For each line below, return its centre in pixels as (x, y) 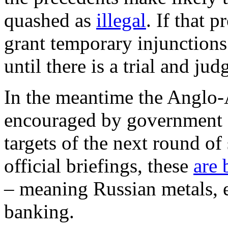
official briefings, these (99, 165)
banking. (39, 211)
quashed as (50, 20)
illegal (121, 20)
